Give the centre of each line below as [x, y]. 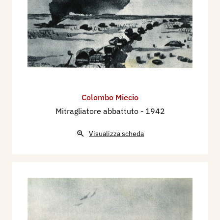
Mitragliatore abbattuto [98, 111]
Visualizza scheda [116, 133]
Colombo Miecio [110, 97]
